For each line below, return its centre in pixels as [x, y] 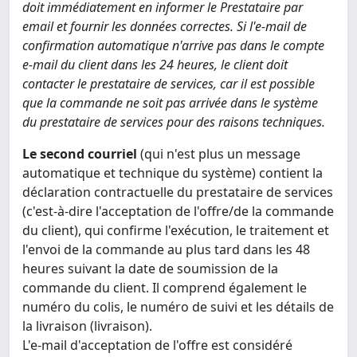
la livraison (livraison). [87, 326]
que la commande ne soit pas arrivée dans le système [170, 103]
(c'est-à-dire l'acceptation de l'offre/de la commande [178, 212]
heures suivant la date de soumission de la [150, 269]
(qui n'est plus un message [219, 154]
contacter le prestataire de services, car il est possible [169, 84]
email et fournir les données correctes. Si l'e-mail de [165, 27]
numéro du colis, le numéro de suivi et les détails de [178, 307]
